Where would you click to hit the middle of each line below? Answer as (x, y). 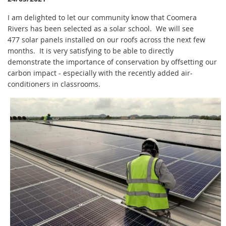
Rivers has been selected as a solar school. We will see (101, 28)
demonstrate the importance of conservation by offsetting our (112, 62)
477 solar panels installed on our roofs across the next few (106, 39)
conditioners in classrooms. (55, 84)
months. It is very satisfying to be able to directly (91, 50)
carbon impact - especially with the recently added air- (100, 73)
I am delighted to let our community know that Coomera (102, 17)
